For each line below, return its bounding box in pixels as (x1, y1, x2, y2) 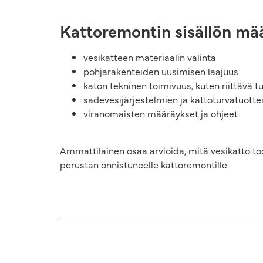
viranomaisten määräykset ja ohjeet (83, 107, 238, 120)
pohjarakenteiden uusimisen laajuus (83, 65, 238, 78)
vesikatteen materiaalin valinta (83, 50, 216, 64)
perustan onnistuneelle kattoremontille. (60, 157, 229, 171)
